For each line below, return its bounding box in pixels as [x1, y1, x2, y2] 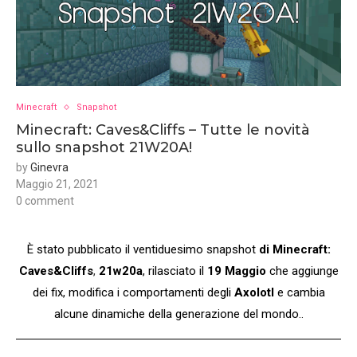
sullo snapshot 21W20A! [16, 139, 192, 157]
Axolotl [233, 285, 274, 300]
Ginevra [30, 161, 69, 175]
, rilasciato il [142, 264, 204, 279]
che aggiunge [265, 264, 339, 279]
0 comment [16, 194, 74, 208]
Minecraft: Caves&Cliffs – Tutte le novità [16, 121, 310, 139]
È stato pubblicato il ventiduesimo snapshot [26, 242, 256, 257]
